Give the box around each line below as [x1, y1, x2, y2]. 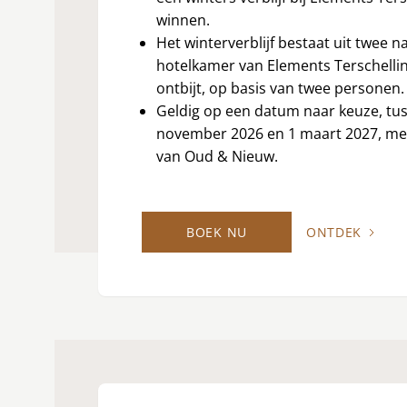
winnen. [156, 10, 210, 30]
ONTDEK [305, 223, 362, 241]
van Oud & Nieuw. [156, 146, 278, 166]
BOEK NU [186, 223, 247, 241]
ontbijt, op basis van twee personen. [156, 78, 404, 98]
